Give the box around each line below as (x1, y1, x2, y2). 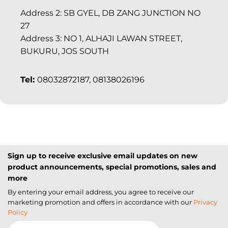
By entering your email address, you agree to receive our (8, 187, 194, 196)
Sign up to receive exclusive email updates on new (8, 151, 197, 160)
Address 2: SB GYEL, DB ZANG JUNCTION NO (20, 8, 201, 18)
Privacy (193, 197, 217, 206)
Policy (8, 208, 27, 216)
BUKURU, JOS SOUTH (20, 46, 109, 56)
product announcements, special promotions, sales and (8, 162, 216, 172)
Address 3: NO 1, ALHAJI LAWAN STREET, (20, 33, 182, 43)
